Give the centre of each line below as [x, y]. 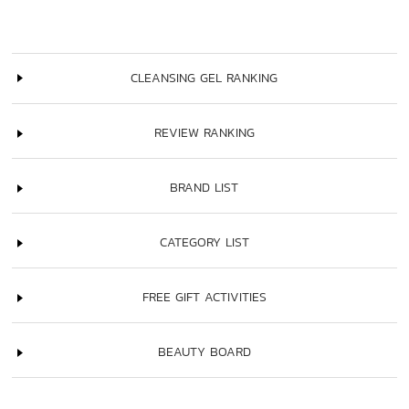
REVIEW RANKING [204, 133]
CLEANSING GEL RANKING [204, 79]
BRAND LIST [204, 188]
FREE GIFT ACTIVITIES [204, 298]
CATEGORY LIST [204, 243]
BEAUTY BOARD [204, 352]
